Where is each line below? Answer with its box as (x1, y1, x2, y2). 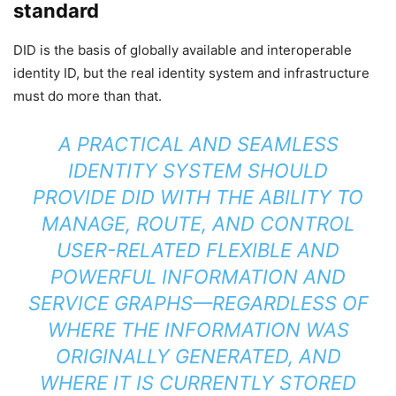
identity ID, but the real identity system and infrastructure (13, 65, 369, 81)
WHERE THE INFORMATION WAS (47, 318, 349, 341)
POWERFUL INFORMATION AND (50, 265, 346, 288)
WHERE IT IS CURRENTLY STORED (40, 371, 356, 394)
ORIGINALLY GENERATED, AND (55, 345, 341, 368)
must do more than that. (13, 88, 162, 104)
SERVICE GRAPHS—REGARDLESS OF (27, 292, 369, 315)
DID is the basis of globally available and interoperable (13, 42, 352, 58)
